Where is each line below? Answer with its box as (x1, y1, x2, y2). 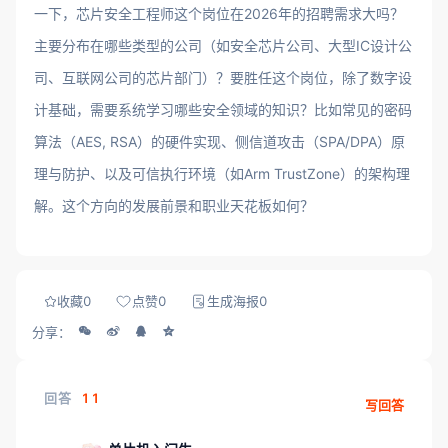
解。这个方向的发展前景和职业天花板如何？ (34, 197, 314, 214)
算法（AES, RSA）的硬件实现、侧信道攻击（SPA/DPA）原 (34, 133, 405, 150)
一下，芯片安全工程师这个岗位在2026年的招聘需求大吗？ (34, 5, 404, 22)
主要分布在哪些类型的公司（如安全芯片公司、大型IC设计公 (34, 37, 412, 54)
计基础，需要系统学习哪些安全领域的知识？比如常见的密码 (34, 101, 412, 118)
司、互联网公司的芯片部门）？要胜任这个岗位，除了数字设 (34, 69, 412, 86)
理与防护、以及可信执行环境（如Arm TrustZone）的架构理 (34, 165, 410, 182)
